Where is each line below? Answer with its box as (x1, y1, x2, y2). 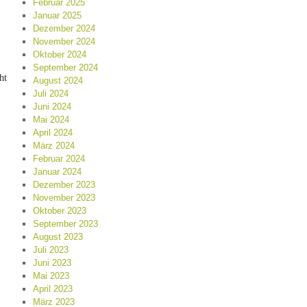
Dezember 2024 (32, 23, 95, 34)
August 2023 (32, 232, 83, 242)
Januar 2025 (32, 10, 82, 21)
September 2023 (32, 219, 98, 229)
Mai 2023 (32, 271, 69, 281)
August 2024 (32, 75, 83, 86)
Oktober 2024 (32, 49, 86, 60)
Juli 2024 (32, 88, 69, 99)
